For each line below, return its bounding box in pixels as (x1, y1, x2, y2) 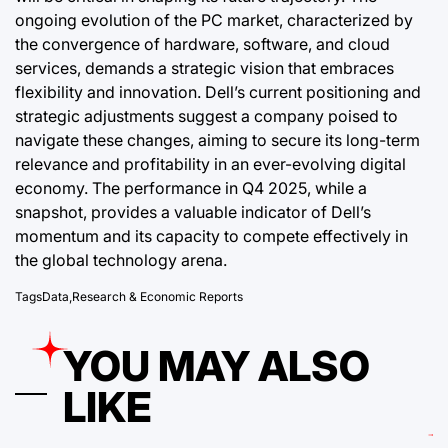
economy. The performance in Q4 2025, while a (15, 177, 367, 198)
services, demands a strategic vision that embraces (15, 57, 394, 78)
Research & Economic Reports (72, 288, 243, 304)
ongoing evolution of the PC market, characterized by (15, 9, 413, 30)
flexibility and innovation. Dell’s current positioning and (15, 81, 421, 102)
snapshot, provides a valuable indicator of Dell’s (15, 201, 371, 222)
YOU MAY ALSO (63, 340, 370, 391)
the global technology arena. (15, 249, 227, 270)
